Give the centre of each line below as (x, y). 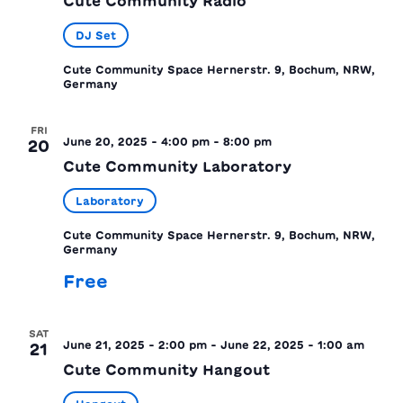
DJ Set (96, 35)
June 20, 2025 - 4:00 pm (136, 141)
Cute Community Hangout (166, 369)
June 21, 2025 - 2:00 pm (135, 344)
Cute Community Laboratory (177, 166)
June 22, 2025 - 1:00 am (292, 344)
